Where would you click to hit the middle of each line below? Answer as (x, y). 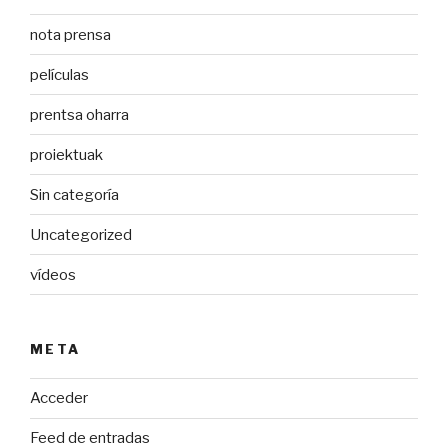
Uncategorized (81, 234)
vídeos (53, 274)
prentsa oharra (79, 114)
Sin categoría (74, 194)
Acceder (59, 398)
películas (59, 74)
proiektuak (66, 154)
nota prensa (70, 34)
